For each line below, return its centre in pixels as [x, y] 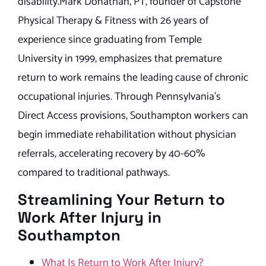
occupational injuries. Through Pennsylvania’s [119, 96]
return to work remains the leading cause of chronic [133, 77]
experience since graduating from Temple [110, 39]
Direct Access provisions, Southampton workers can [133, 115]
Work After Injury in [90, 218]
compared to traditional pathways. [94, 172]
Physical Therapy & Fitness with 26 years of [113, 20]
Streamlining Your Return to [121, 200]
